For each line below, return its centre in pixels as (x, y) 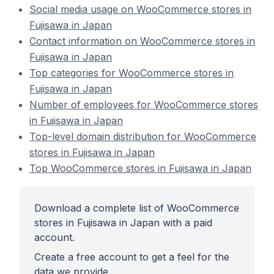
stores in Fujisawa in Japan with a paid (123, 223)
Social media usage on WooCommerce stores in (140, 9)
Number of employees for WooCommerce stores (144, 105)
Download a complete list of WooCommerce (137, 208)
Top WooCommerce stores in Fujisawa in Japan (140, 168)
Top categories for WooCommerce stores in (131, 73)
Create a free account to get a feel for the (132, 257)
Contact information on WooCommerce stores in (142, 41)
